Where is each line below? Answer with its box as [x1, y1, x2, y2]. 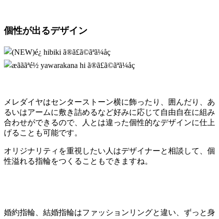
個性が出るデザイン [4, 25, 88, 36]
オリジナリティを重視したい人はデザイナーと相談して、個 [4, 147, 215, 155]
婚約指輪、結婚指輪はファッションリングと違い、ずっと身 [4, 208, 215, 217]
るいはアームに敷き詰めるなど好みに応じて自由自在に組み [4, 108, 215, 117]
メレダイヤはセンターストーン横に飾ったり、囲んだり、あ [4, 98, 215, 107]
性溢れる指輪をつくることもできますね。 [4, 157, 153, 166]
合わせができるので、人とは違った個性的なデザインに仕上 [4, 118, 215, 127]
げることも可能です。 [4, 129, 82, 137]
